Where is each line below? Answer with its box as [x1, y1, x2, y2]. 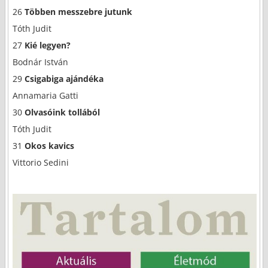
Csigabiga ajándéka [24, 72, 103, 84]
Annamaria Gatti [12, 89, 78, 101]
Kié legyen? [24, 39, 71, 51]
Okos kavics [24, 139, 74, 151]
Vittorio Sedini [12, 156, 69, 168]
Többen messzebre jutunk [24, 5, 132, 17]
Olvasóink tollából [24, 106, 100, 118]
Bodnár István [12, 56, 68, 68]
